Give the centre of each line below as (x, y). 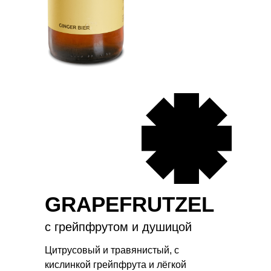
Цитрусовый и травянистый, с (112, 250)
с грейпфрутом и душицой (118, 227)
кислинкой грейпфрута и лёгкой (116, 265)
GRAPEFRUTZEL (129, 204)
